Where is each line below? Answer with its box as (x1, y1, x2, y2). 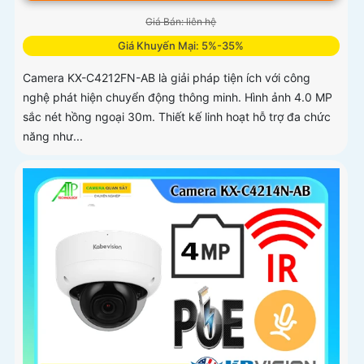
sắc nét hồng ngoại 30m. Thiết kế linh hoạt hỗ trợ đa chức (23, 110, 331, 124)
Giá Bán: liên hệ (145, 15, 217, 28)
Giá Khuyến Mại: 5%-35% (118, 39, 245, 53)
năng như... (23, 129, 83, 144)
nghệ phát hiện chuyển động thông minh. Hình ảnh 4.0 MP (23, 90, 332, 105)
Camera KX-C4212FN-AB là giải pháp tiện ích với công (23, 71, 310, 85)
